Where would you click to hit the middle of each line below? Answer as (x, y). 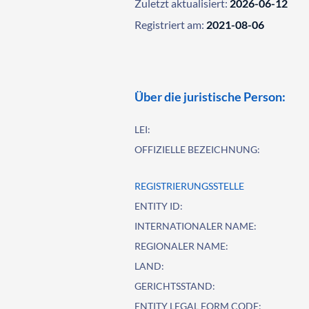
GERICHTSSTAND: (175, 286)
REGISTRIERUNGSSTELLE (190, 186)
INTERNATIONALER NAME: (196, 226)
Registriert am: (170, 24)
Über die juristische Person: (210, 97)
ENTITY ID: (159, 206)
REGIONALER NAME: (182, 246)
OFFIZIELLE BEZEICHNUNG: (198, 149)
